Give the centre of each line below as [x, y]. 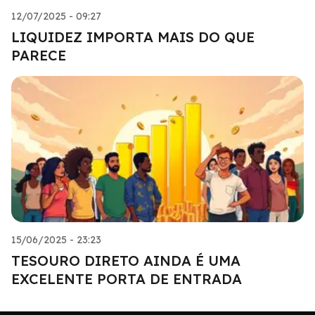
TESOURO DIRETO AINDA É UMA [126, 260]
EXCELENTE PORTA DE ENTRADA [127, 278]
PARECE [39, 55]
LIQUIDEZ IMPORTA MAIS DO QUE [133, 37]
